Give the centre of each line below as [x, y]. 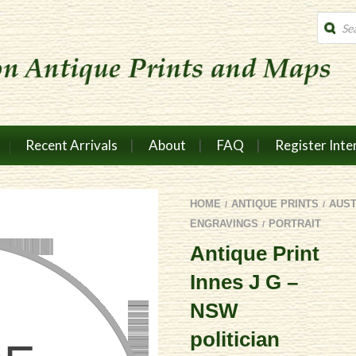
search [333, 30]
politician [235, 339]
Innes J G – [244, 282]
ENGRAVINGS [224, 223]
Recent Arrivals [71, 145]
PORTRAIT [295, 223]
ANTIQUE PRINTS [275, 203]
